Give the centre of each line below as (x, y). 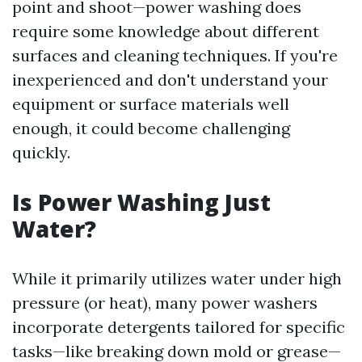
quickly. (41, 152)
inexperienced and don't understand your (170, 80)
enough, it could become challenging (151, 128)
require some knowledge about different (166, 31)
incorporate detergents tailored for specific (179, 327)
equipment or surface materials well (151, 104)
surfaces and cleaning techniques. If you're (175, 55)
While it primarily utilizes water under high (177, 278)
